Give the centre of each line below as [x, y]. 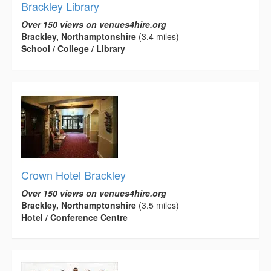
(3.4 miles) [158, 36]
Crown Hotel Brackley [73, 175]
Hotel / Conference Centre [74, 217]
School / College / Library [73, 48]
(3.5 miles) [158, 205]
